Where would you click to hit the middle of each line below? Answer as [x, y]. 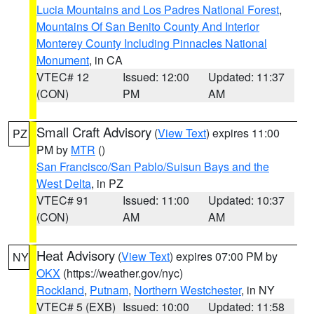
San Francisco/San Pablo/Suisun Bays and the [153, 166]
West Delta [64, 183]
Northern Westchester [187, 290]
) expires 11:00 [243, 133]
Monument [63, 60]
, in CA [106, 60]
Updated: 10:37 [247, 200]
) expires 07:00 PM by [224, 256]
